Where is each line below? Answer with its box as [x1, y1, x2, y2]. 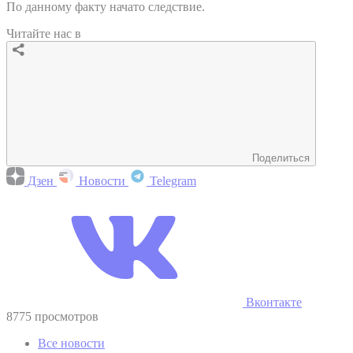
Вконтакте [243, 295, 302, 309]
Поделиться [252, 151, 310, 164]
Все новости [38, 336, 105, 350]
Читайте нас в [6, 26, 81, 40]
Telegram [147, 173, 196, 188]
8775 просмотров [6, 309, 98, 323]
